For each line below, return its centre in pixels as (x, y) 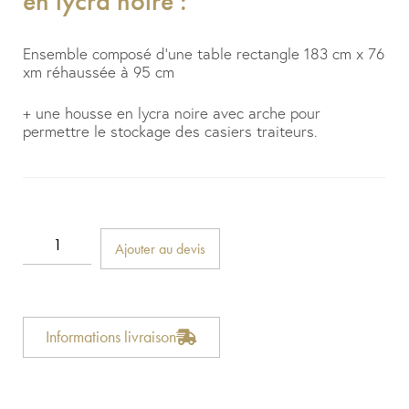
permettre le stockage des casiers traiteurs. (170, 131)
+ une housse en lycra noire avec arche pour (172, 113)
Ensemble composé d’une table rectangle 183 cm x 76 (204, 54)
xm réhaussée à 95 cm (99, 72)
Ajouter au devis (160, 249)
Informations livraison (111, 337)
